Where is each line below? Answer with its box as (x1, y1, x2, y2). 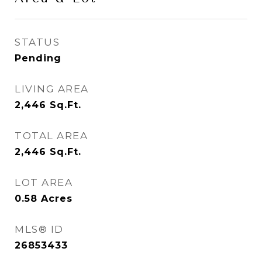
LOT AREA (15, 177, 73, 188)
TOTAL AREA (15, 130, 88, 142)
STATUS (15, 36, 60, 48)
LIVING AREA (15, 83, 89, 95)
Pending (15, 53, 61, 64)
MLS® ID (15, 223, 64, 235)
